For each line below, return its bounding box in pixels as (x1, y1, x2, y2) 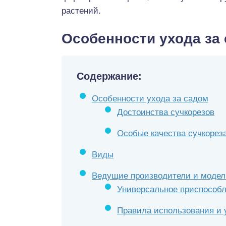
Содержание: (77, 71, 142, 82)
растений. (62, 6, 101, 16)
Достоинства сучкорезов (117, 107, 214, 117)
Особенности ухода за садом (92, 94, 208, 103)
